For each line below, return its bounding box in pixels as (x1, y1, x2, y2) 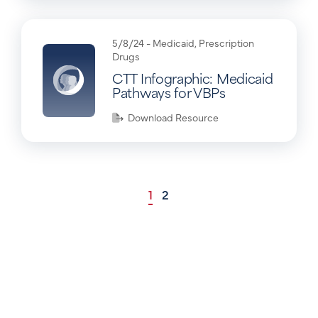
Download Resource (124, 110, 219, 125)
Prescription (199, 35, 254, 50)
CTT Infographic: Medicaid (112, 67, 273, 88)
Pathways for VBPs (112, 81, 226, 102)
